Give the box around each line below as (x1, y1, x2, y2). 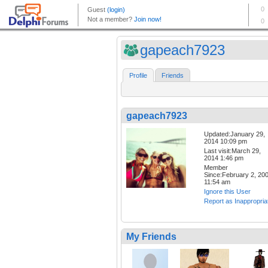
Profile (129, 72, 147, 80)
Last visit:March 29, (204, 147, 261, 155)
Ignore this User (204, 188, 251, 196)
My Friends (126, 232, 176, 242)
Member (204, 164, 228, 172)
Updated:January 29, (204, 130, 265, 138)
